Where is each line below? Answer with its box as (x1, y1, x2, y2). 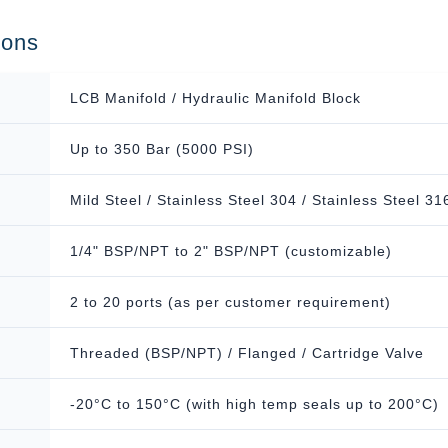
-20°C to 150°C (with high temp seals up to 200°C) (70, 396, 439, 412)
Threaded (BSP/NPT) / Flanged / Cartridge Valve (70, 345, 424, 361)
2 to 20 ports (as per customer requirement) (70, 294, 391, 310)
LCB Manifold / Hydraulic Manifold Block (70, 90, 361, 106)
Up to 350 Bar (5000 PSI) (70, 141, 254, 157)
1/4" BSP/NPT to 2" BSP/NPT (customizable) (70, 243, 392, 259)
